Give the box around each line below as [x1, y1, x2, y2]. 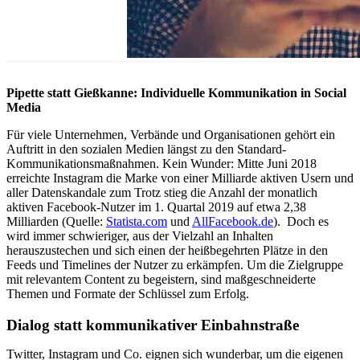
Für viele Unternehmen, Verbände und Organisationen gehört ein [6, 128, 335, 142]
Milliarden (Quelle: [6, 215, 106, 229]
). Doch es [273, 215, 329, 229]
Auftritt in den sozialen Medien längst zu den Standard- [6, 142, 286, 157]
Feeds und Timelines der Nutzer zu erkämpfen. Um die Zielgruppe [6, 258, 343, 272]
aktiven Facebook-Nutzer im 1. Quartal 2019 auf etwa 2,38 [6, 200, 306, 215]
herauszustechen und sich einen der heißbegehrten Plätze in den [6, 243, 328, 258]
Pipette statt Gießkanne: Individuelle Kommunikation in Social [6, 86, 346, 100]
